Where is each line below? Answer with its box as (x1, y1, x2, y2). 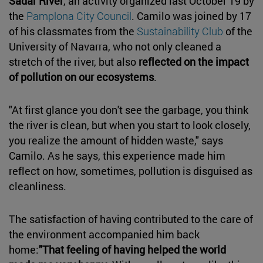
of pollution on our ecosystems (9, 69, 154, 84)
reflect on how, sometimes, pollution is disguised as (9, 163, 252, 178)
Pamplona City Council (26, 8, 131, 23)
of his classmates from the (9, 23, 137, 38)
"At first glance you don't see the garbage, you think (9, 102, 248, 117)
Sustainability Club (137, 23, 223, 38)
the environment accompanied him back (9, 227, 200, 241)
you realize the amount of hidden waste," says (9, 133, 223, 147)
